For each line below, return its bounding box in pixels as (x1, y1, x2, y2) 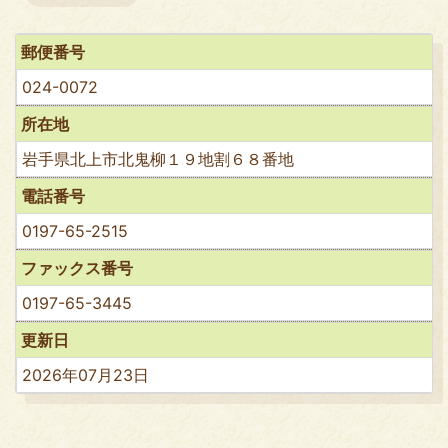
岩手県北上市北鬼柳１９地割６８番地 (22, 148, 294, 169)
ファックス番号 (21, 257, 133, 278)
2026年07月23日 (22, 364, 149, 385)
